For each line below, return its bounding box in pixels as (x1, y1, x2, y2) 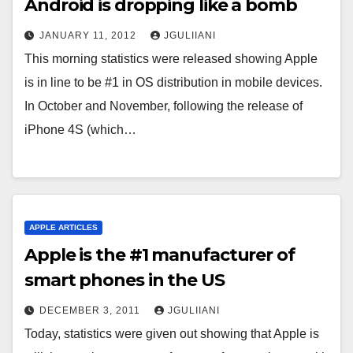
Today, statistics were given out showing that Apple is (24, 326, 319, 340)
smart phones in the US (24, 269, 225, 291)
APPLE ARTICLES (29, 222, 98, 232)
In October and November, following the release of (24, 98, 303, 113)
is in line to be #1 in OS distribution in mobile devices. (24, 75, 322, 89)
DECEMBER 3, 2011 (39, 304, 143, 316)
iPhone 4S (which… (24, 122, 136, 136)
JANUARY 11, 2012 (39, 29, 139, 41)
